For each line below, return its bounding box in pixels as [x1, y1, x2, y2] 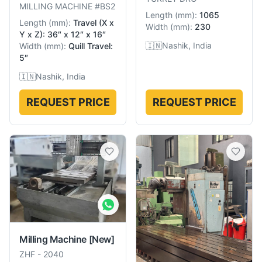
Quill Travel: [68, 41, 113, 51]
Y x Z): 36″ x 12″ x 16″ [19, 29, 106, 39]
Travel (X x [73, 18, 114, 27]
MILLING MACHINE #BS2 [19, 1, 115, 11]
